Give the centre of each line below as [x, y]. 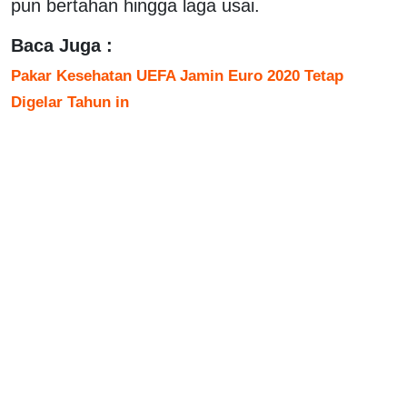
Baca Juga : [62, 45]
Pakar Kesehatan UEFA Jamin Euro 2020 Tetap [177, 75]
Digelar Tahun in [70, 101]
